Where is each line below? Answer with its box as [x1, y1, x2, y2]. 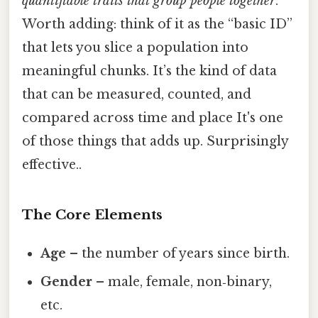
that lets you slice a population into [22, 40, 248, 56]
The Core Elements [22, 206, 163, 223]
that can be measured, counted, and [22, 87, 251, 103]
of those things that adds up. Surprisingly [22, 133, 288, 150]
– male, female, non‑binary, [92, 273, 273, 290]
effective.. [22, 157, 82, 173]
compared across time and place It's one [22, 110, 283, 126]
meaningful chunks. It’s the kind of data [22, 63, 277, 79]
